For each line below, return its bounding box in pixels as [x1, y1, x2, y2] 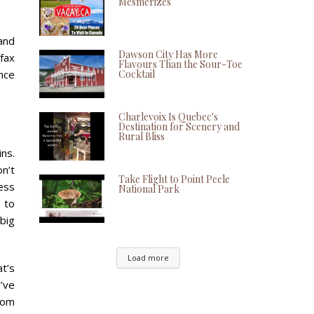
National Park [118, 182, 179, 196]
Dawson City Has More [118, 48, 218, 62]
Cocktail [118, 67, 155, 81]
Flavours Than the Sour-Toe [118, 57, 243, 71]
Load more [127, 252, 169, 263]
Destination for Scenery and [118, 120, 240, 133]
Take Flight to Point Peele [118, 172, 230, 186]
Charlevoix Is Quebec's [118, 110, 218, 123]
